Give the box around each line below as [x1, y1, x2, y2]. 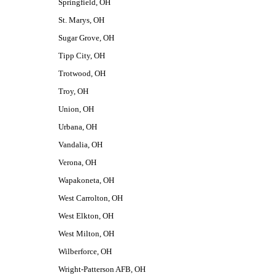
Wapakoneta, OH [58, 176, 114, 185]
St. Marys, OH [58, 15, 104, 25]
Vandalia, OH [58, 140, 103, 149]
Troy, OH [58, 87, 88, 96]
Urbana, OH [58, 122, 97, 131]
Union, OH [58, 104, 94, 114]
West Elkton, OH [58, 211, 114, 220]
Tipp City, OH [58, 51, 105, 60]
